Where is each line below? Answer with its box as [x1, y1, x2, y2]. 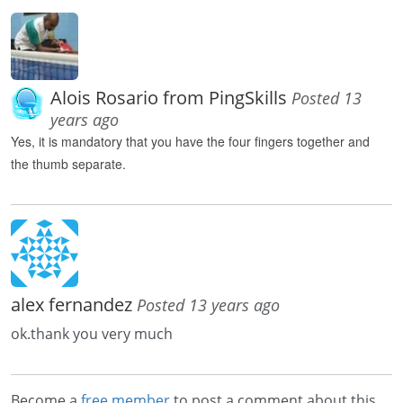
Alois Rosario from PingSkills [50, 85, 291, 110]
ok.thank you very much [11, 323, 173, 344]
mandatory [61, 131, 122, 150]
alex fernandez [11, 291, 137, 317]
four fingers [228, 131, 293, 150]
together [297, 131, 345, 150]
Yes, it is [11, 131, 58, 150]
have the [172, 131, 225, 150]
